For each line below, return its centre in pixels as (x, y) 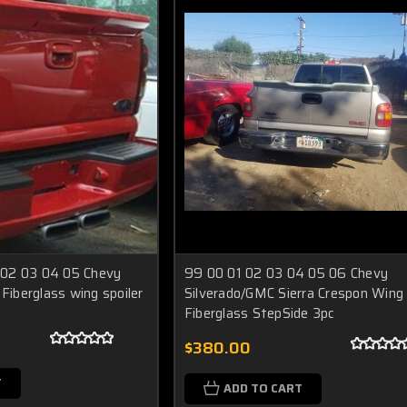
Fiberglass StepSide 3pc (259, 313)
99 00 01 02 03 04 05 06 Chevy (286, 273)
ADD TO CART (263, 388)
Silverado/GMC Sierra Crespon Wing (294, 293)
